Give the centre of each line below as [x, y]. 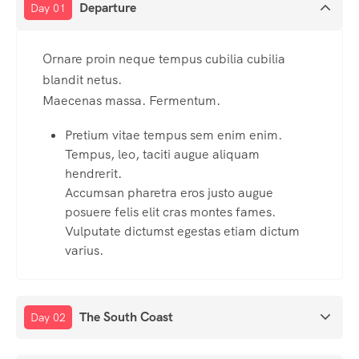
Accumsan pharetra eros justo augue [169, 193]
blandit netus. [82, 80]
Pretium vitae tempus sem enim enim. [173, 135]
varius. [84, 251]
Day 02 [48, 318]
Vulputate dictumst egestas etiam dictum [182, 232]
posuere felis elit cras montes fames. [170, 212]
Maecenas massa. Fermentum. [131, 101]
